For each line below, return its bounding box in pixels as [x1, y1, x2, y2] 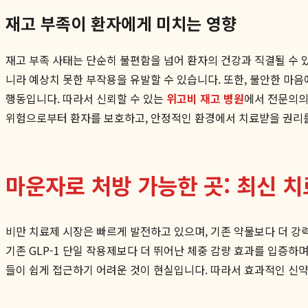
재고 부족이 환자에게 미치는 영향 [5, 10, 236, 35]
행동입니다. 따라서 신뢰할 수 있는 [5, 89, 166, 107]
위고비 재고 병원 [166, 89, 244, 107]
